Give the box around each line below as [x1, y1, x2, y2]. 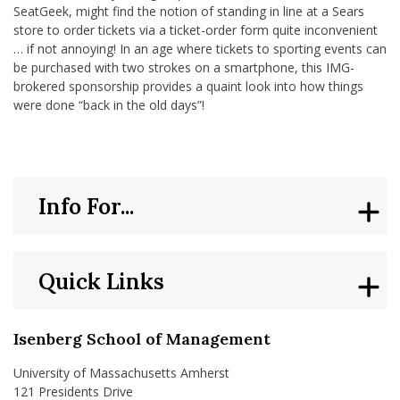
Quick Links [38, 266, 165, 296]
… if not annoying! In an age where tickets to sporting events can [13, 40, 387, 57]
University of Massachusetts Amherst [13, 364, 229, 381]
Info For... [38, 191, 135, 221]
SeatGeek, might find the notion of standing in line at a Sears [13, 3, 364, 20]
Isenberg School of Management [13, 329, 271, 349]
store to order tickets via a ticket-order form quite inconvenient [13, 21, 378, 38]
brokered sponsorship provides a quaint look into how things [13, 78, 363, 95]
